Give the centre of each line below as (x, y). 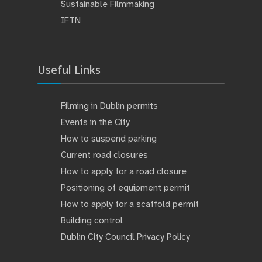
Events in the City (95, 122)
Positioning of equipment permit (125, 187)
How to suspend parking (109, 138)
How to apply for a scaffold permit (130, 204)
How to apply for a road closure (124, 171)
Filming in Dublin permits (111, 106)
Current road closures (104, 155)
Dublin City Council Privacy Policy (125, 237)
